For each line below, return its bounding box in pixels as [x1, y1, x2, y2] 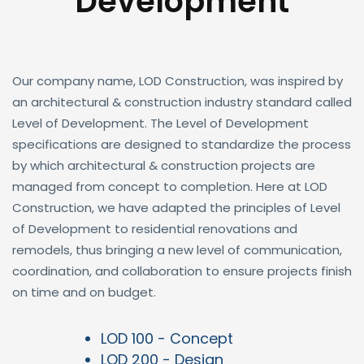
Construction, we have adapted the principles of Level [12, 198, 340, 216]
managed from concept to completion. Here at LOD [12, 177, 327, 195]
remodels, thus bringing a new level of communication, [12, 240, 342, 258]
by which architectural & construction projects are [12, 156, 315, 174]
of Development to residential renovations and [12, 219, 297, 237]
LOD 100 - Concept [100, 327, 233, 349]
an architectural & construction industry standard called [12, 93, 352, 110]
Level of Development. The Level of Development [12, 114, 309, 132]
